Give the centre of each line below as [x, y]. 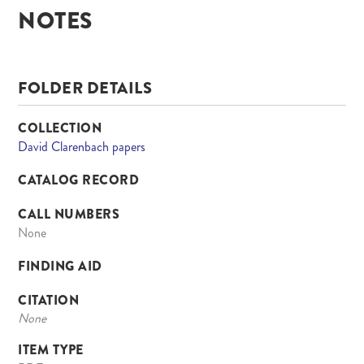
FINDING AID [60, 266]
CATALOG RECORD [79, 180]
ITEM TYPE [51, 350]
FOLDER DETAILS [85, 89]
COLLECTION [60, 128]
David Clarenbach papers [82, 147]
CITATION [49, 301]
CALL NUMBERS [69, 214]
